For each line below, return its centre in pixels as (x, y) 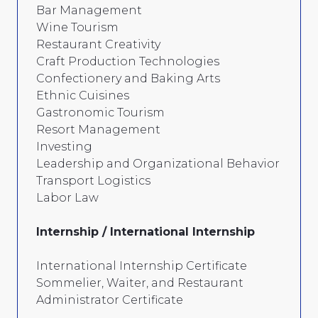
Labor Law (67, 197)
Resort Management (98, 129)
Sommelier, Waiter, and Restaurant (140, 283)
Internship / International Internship (146, 231)
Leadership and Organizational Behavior (158, 163)
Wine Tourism (77, 27)
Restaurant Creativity (98, 44)
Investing (64, 146)
